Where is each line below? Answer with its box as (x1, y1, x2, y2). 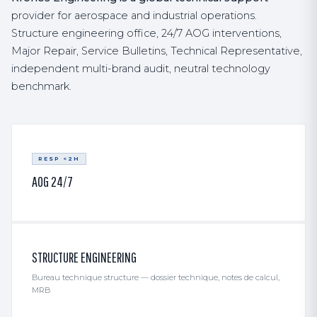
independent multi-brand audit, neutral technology (11, 62, 270, 75)
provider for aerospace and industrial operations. (11, 9, 257, 22)
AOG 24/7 (32, 173, 73, 190)
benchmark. (11, 80, 71, 93)
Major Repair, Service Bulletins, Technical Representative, (11, 45, 302, 57)
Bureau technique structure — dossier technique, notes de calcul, (32, 272, 279, 282)
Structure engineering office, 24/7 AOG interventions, (11, 27, 282, 40)
